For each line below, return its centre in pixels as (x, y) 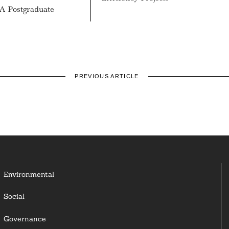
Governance (25, 219)
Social (14, 197)
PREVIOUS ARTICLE (107, 76)
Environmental (29, 174)
